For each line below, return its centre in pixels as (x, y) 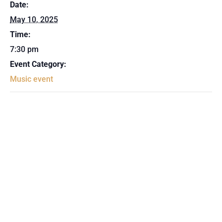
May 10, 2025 (34, 19)
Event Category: (38, 64)
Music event (31, 79)
